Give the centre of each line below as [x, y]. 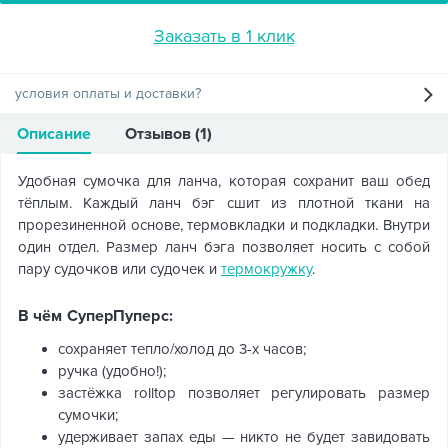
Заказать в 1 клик [224, 36]
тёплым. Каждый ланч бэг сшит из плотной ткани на [224, 203]
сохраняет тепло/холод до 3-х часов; [182, 349]
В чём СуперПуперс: [95, 316]
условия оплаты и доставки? [108, 93]
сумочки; [88, 415]
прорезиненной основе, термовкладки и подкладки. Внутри [224, 225]
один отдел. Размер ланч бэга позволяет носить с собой [224, 247]
